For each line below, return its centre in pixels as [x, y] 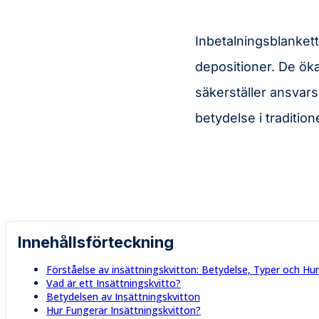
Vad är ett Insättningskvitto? [114, 283]
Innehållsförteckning [96, 242]
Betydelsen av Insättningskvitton [123, 296]
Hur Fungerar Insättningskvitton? [124, 310]
